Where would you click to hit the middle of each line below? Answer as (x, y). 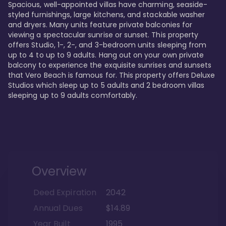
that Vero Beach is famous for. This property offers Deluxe (113, 75)
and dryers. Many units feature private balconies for (101, 25)
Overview (60, 172)
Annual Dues (58, 208)
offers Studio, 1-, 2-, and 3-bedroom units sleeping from (108, 45)
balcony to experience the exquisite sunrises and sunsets (111, 65)
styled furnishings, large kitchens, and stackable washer (108, 15)
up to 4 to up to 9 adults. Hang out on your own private (107, 55)
